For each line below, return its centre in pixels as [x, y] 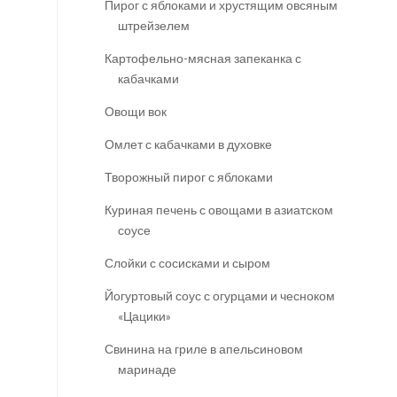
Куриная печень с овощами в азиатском [218, 210]
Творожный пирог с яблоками [188, 177]
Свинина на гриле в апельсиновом [203, 349]
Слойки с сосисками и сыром [187, 263]
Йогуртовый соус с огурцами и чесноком [219, 296]
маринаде [147, 370]
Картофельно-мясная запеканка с [202, 58]
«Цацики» [144, 316]
